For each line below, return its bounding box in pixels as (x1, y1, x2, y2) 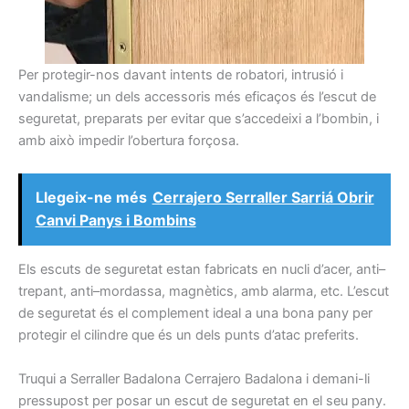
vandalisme (18, 89, 89, 106)
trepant (18, 283, 63, 300)
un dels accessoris (96, 89, 211, 106)
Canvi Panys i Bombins (35, 211, 196, 230)
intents (170, 67, 213, 84)
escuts (40, 261, 81, 278)
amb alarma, (241, 283, 317, 300)
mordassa (100, 283, 162, 300)
